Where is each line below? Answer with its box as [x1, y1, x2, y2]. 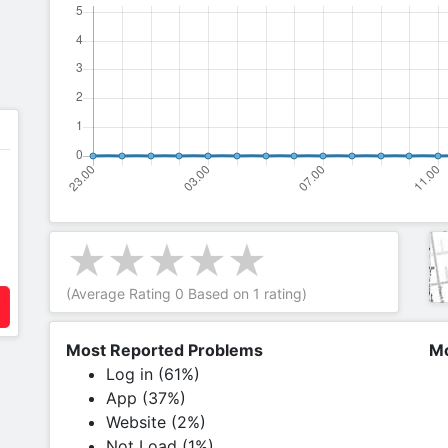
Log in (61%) [106, 364, 200, 384]
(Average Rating [66, 285, 175, 302]
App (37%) [106, 388, 186, 408]
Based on [184, 285, 253, 302]
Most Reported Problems [66, 340, 263, 360]
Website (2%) [106, 412, 206, 432]
